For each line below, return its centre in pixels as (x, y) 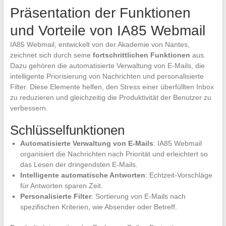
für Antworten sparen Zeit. (61, 185)
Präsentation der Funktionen (100, 13)
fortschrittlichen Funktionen (141, 55)
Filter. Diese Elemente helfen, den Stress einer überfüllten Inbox (112, 87)
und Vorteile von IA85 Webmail (107, 30)
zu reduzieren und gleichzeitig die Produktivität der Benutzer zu (110, 97)
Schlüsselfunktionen (67, 130)
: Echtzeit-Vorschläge (179, 175)
